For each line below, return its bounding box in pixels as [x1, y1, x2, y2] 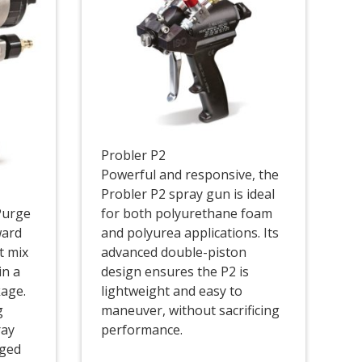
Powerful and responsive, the [101, 166, 280, 184]
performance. [101, 321, 183, 339]
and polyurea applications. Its [101, 224, 280, 242]
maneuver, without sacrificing [101, 301, 280, 320]
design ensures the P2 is [101, 263, 250, 281]
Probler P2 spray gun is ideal [101, 185, 276, 204]
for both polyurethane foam [101, 204, 273, 223]
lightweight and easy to [101, 282, 243, 301]
